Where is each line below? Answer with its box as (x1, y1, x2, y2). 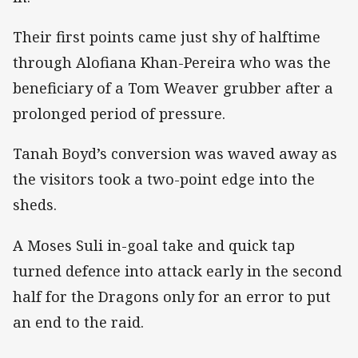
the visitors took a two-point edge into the (13, 169, 315, 189)
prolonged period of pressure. (13, 104, 225, 124)
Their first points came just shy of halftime (13, 27, 320, 47)
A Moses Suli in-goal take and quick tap (13, 235, 295, 255)
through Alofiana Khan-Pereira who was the (13, 53, 331, 73)
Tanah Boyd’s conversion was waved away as (13, 144, 337, 164)
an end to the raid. (13, 312, 144, 332)
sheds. (13, 195, 57, 215)
